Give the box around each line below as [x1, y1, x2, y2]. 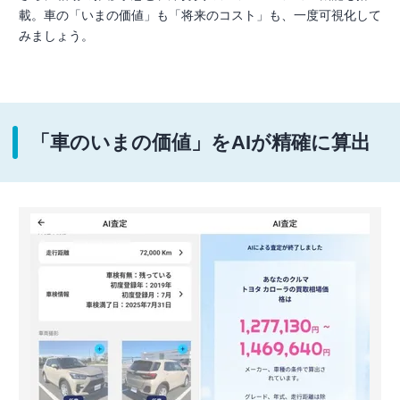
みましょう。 [19, 28, 94, 43]
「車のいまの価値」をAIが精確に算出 [30, 130, 371, 154]
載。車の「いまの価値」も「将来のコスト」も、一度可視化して [19, 7, 381, 22]
